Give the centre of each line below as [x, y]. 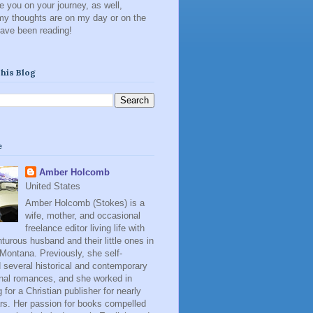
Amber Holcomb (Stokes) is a [85, 203]
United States [52, 186]
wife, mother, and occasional [82, 216]
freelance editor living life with [85, 228]
